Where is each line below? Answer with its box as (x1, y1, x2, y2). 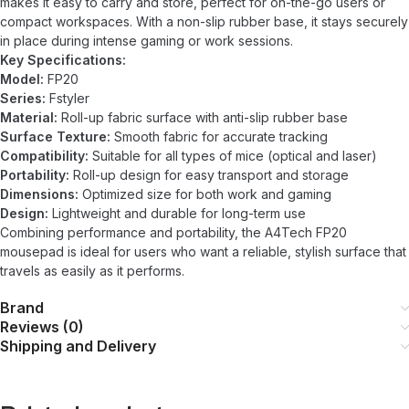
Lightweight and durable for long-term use (48, 205, 306, 221)
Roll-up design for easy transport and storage (69, 167, 349, 183)
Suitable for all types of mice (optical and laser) (89, 148, 377, 163)
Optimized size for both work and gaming (79, 186, 331, 202)
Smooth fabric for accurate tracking (110, 129, 328, 144)
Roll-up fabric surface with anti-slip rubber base (58, 110, 348, 125)
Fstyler (46, 90, 89, 106)
